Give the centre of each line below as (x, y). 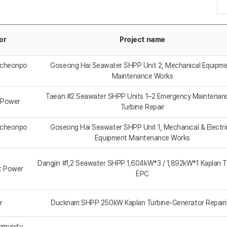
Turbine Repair (142, 107)
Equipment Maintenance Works (142, 138)
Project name (142, 40)
